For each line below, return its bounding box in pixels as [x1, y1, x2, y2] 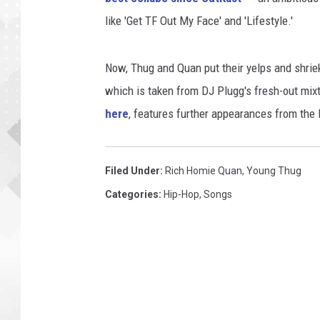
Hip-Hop [164, 189, 199, 201]
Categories [105, 189, 159, 201]
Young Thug [246, 165, 301, 177]
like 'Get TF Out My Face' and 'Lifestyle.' [105, 14, 293, 29]
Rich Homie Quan [165, 165, 242, 177]
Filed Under [105, 165, 160, 177]
